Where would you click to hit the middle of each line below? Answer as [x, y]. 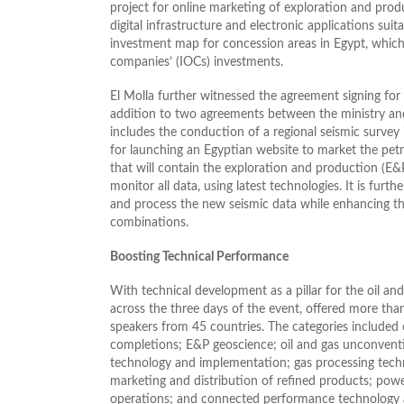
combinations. [149, 222]
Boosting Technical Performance [199, 257]
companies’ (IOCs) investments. [197, 62]
